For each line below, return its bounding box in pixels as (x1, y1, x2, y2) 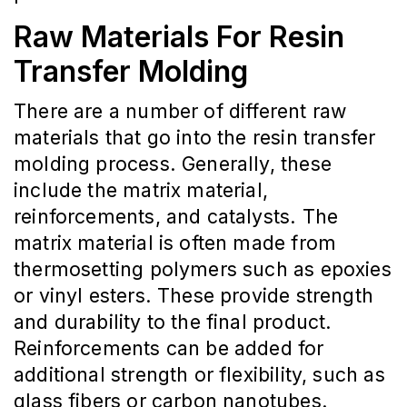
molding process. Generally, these (14, 152, 332, 176)
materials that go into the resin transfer (14, 125, 376, 150)
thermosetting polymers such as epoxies (14, 257, 392, 282)
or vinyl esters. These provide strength (14, 283, 374, 308)
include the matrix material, (14, 178, 269, 203)
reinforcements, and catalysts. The (14, 204, 339, 229)
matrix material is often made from (14, 231, 337, 255)
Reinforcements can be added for (14, 336, 324, 361)
